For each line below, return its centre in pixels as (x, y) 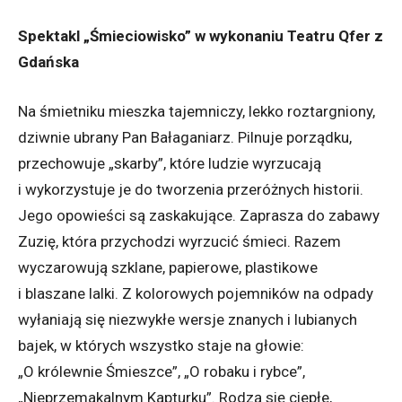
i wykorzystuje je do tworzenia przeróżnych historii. (191, 189)
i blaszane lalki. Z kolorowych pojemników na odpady (196, 293)
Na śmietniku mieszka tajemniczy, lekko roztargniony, (197, 111)
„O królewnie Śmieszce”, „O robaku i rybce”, (162, 371)
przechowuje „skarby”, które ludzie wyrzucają (170, 163)
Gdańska (48, 62)
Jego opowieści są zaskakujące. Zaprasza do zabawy (199, 215)
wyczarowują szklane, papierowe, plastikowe (168, 267)
